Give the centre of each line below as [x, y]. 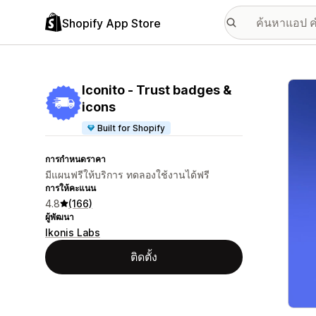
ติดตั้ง [144, 257]
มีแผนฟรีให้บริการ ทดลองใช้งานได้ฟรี [127, 175]
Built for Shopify [132, 128]
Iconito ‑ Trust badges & [157, 90]
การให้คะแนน [71, 188]
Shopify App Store [111, 23]
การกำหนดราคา [75, 159]
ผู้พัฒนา [60, 217]
